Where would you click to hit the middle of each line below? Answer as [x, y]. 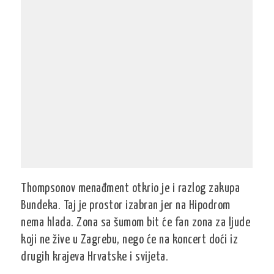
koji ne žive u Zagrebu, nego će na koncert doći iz [130, 240]
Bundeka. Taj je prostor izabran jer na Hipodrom [126, 206]
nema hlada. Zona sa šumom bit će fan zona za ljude [136, 223]
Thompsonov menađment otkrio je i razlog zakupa [131, 189]
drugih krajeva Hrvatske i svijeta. [95, 257]
